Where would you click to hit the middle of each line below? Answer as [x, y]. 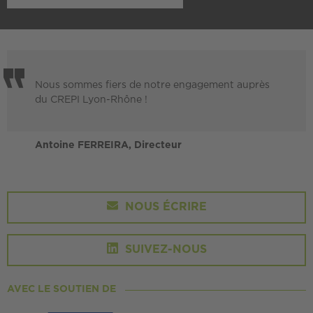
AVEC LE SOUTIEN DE [61, 289]
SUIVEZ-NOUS [164, 250]
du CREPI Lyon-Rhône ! [91, 100]
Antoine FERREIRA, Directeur [108, 145]
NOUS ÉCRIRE [164, 207]
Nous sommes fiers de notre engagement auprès [152, 85]
